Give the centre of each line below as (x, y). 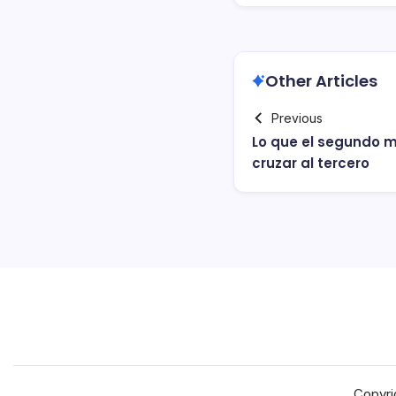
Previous (297, 118)
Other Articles (321, 80)
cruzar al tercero (311, 163)
